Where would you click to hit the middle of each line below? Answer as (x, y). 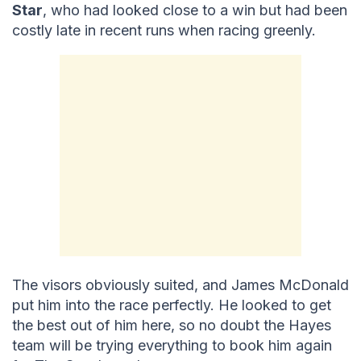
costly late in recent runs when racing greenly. (164, 30)
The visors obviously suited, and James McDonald (180, 284)
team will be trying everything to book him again (172, 345)
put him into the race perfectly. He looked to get (172, 305)
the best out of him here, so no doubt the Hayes (172, 325)
